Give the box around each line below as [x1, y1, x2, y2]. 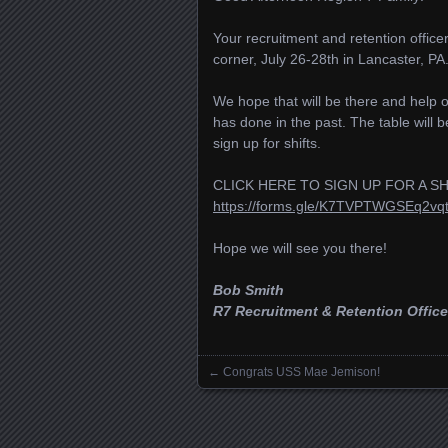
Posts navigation [198, 377, 385, 406]
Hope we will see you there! [213, 240, 387, 256]
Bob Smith [213, 282, 284, 298]
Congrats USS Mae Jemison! [223, 365, 380, 379]
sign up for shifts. [213, 135, 321, 151]
